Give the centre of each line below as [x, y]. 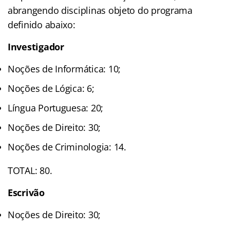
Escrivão [26, 193]
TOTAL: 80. [30, 171]
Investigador [37, 47]
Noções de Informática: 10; [64, 69]
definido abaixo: [42, 25]
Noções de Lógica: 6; [51, 89]
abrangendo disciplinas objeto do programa [100, 11]
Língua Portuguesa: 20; [56, 108]
